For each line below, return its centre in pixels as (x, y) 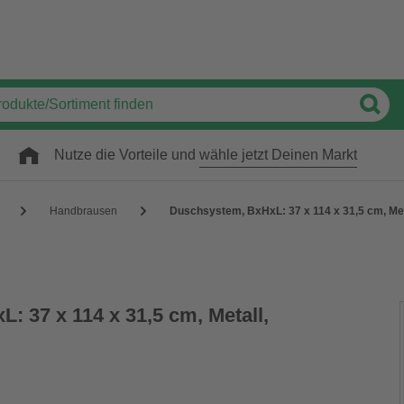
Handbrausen (83, 211)
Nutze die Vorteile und (127, 155)
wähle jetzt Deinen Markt (278, 155)
